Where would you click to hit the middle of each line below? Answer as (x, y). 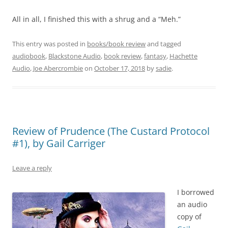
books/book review (116, 44)
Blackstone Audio (75, 56)
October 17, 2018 (120, 68)
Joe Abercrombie (58, 68)
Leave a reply (32, 168)
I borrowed (196, 192)
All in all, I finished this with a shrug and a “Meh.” (96, 19)
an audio (192, 205)
